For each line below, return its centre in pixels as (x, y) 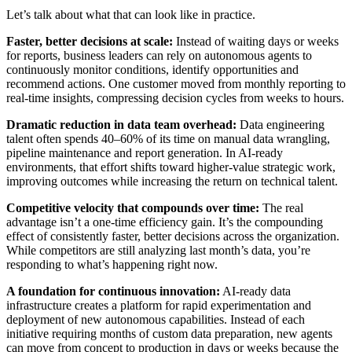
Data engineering (280, 125)
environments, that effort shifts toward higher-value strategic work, (171, 167)
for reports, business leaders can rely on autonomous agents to (159, 56)
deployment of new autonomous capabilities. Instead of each (156, 320)
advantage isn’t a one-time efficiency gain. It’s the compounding (165, 222)
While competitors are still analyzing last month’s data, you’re (158, 251)
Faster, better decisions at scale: (90, 42)
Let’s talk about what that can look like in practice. (131, 15)
